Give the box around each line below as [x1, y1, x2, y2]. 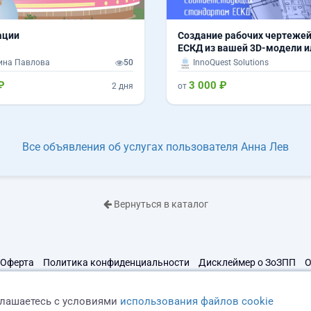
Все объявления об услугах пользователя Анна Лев [22, 140, 289, 153]
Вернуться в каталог [111, 198, 208, 210]
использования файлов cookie [120, 294, 274, 308]
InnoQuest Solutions [193, 58, 269, 68]
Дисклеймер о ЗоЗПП [199, 256, 296, 268]
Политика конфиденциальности [43, 256, 190, 268]
